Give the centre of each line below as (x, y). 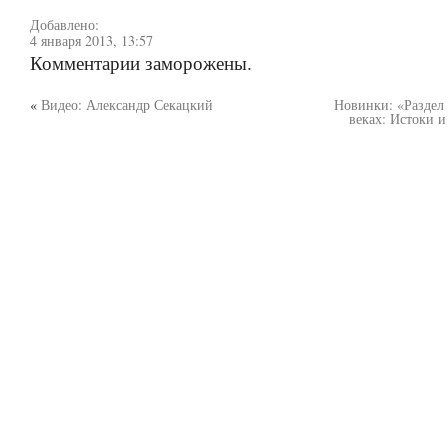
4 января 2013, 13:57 (91, 41)
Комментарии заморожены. (141, 63)
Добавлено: (64, 25)
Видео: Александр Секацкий (127, 105)
